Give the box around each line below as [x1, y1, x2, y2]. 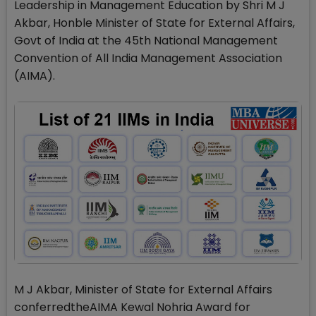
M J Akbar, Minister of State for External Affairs [14, 281, 272, 298]
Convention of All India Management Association [14, 50, 282, 66]
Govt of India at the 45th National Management [14, 32, 278, 49]
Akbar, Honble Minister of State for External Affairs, [14, 15, 295, 31]
